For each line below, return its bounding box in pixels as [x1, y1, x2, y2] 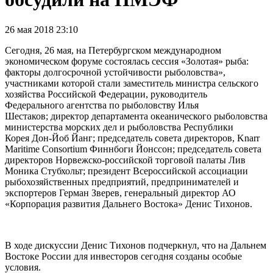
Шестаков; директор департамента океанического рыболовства [5, 110, 268, 121]
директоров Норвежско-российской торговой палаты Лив [5, 154, 246, 165]
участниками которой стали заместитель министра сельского [5, 77, 258, 88]
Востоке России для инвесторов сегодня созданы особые [5, 250, 242, 261]
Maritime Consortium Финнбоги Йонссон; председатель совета [5, 143, 261, 154]
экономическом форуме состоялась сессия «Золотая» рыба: [5, 55, 249, 66]
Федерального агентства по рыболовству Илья [5, 99, 199, 110]
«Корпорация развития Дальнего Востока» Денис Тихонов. [5, 198, 252, 209]
